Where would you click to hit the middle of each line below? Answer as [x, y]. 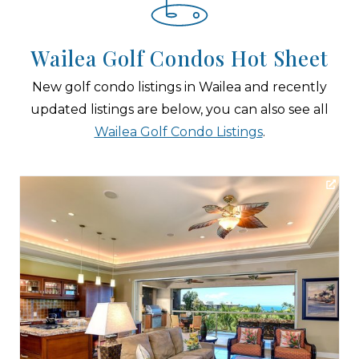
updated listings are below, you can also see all [179, 109]
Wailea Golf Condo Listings [178, 132]
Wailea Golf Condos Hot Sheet [179, 58]
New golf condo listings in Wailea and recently [179, 87]
